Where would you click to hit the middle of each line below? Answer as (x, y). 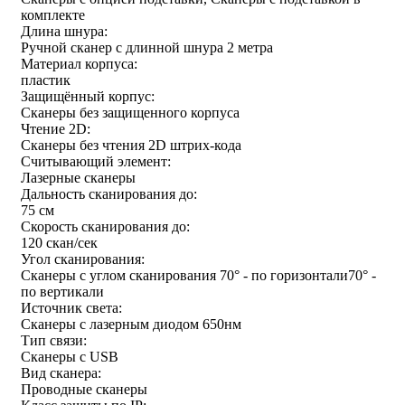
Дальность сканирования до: (109, 193)
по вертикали (62, 291)
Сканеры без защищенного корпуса (130, 112)
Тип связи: (54, 340)
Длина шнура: (64, 31)
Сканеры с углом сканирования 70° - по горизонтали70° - (198, 275)
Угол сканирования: (83, 259)
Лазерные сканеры (78, 177)
